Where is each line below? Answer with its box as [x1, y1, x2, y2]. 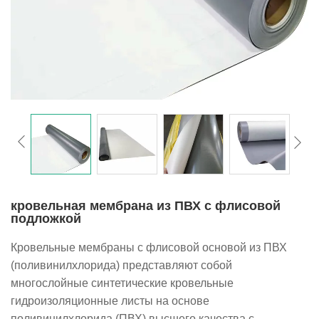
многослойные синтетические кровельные [11, 277, 234, 289]
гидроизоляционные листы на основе [11, 295, 209, 307]
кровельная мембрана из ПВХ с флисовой [11, 198, 281, 214]
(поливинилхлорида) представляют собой [11, 259, 232, 271]
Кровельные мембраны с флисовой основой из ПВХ [11, 241, 287, 253]
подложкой [11, 211, 81, 226]
